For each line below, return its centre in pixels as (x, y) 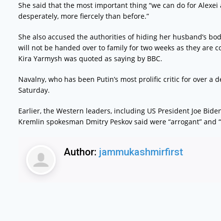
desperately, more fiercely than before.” (83, 16)
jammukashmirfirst (141, 152)
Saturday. (34, 90)
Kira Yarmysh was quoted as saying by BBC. (90, 58)
